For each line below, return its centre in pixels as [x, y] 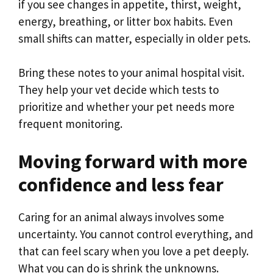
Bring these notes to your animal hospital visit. [131, 73]
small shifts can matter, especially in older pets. [134, 38]
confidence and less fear [121, 184]
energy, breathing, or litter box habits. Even [126, 21]
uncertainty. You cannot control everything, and [136, 234]
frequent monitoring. [70, 124]
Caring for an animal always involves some [121, 217]
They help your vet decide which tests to [119, 90]
